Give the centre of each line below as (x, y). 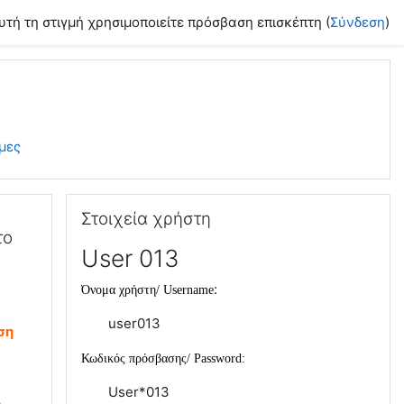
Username (188, 290)
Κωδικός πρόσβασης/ (138, 358)
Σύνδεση (358, 22)
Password (218, 358)
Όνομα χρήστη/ (122, 290)
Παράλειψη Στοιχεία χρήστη (155, 202)
